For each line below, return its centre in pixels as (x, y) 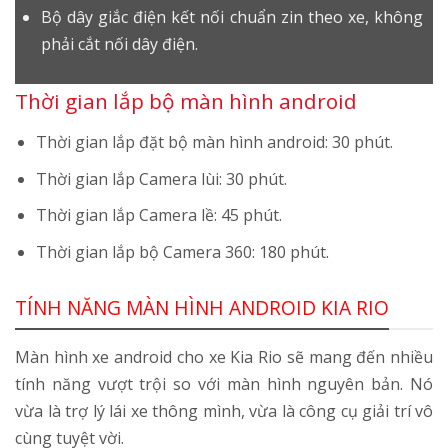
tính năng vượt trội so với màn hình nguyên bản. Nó (224, 384)
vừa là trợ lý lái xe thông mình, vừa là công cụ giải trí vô (224, 411)
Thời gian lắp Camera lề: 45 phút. (158, 215)
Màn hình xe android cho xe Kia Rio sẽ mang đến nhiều (224, 357)
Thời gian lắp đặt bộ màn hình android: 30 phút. (214, 142)
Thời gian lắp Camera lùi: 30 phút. (161, 178)
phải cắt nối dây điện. (119, 44)
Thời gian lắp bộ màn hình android (186, 100)
